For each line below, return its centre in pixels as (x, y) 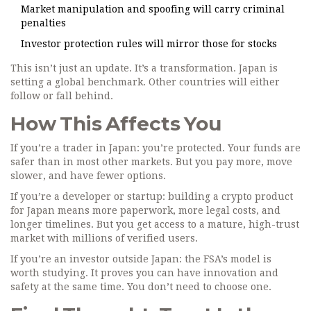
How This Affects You (116, 124)
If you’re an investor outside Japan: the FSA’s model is (141, 259)
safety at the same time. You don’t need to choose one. (141, 287)
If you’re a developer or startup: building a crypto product (152, 197)
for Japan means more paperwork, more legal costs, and (145, 211)
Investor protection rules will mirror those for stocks (149, 44)
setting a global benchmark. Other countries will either (145, 82)
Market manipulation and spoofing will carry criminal (153, 9)
